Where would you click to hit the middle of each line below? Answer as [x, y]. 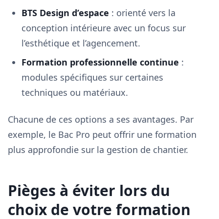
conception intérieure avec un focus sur [104, 28]
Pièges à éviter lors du [89, 190]
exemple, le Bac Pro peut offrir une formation [102, 134]
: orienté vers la [142, 13]
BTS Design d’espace [65, 13]
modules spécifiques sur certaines [92, 77]
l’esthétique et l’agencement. [81, 43]
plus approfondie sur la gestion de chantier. [98, 150]
